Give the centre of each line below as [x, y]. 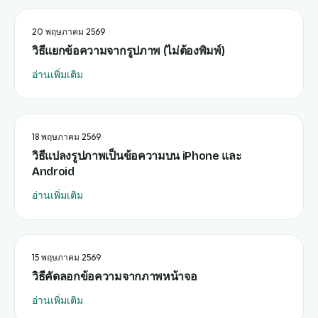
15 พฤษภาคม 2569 [66, 257]
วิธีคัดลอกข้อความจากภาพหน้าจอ [115, 276]
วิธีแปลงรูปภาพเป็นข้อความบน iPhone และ [137, 156]
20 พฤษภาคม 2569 [68, 32]
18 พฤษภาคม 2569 [66, 137]
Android [53, 171]
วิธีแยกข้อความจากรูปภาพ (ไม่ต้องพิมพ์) [128, 51]
